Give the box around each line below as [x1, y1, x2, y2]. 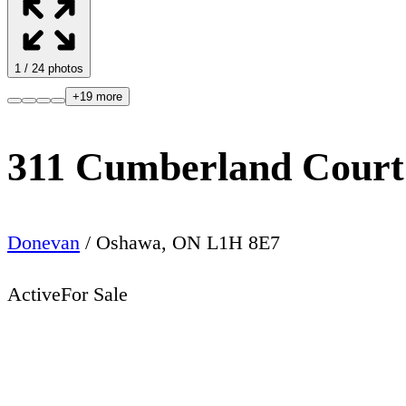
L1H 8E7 [207, 230, 280, 254]
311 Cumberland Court [7, 145, 404, 190]
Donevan [7, 230, 80, 254]
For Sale [61, 282, 128, 305]
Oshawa [96, 230, 161, 254]
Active [7, 282, 61, 305]
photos [44, 62, 83, 75]
